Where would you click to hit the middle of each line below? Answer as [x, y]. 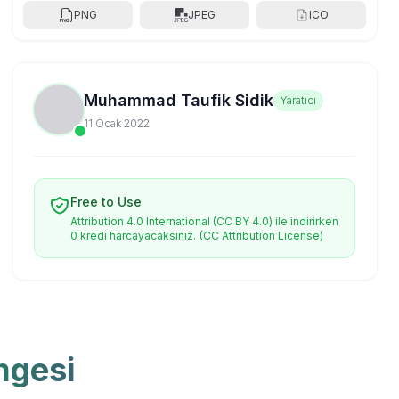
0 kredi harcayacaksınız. [134, 236]
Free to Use [106, 202]
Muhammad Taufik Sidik [179, 100]
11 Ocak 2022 [117, 123]
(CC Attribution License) [262, 236]
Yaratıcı [299, 100]
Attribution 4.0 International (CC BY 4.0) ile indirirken [205, 221]
